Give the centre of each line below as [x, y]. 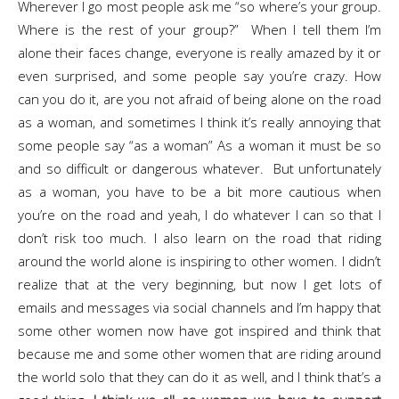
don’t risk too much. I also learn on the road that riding [199, 238]
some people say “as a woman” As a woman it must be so [199, 145]
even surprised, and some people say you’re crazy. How [199, 76]
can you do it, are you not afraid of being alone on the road [199, 99]
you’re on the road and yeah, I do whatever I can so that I [199, 215]
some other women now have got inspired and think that [199, 330]
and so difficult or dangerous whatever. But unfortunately [199, 168]
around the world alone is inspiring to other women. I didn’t [199, 261]
